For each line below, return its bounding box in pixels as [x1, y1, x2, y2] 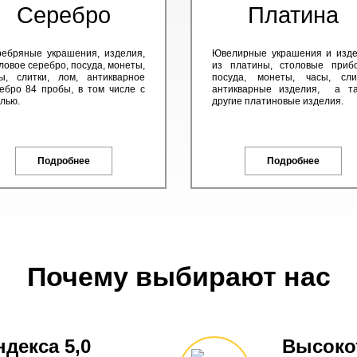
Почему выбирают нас [26, 261, 331, 292]
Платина [247, 2, 339, 28]
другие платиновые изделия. [212, 96, 343, 107]
